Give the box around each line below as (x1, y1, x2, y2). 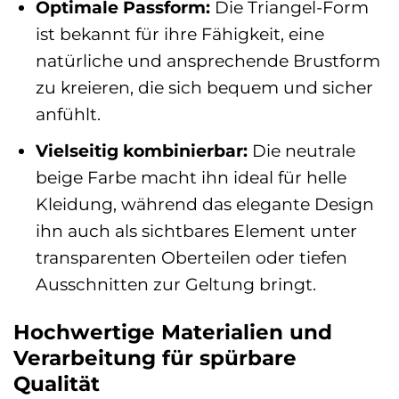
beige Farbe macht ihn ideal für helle (35, 167, 346, 189)
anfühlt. (35, 102, 101, 125)
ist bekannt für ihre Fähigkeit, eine (35, 22, 324, 45)
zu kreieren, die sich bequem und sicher (35, 76, 373, 98)
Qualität (13, 371, 100, 397)
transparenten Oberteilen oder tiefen (35, 247, 347, 269)
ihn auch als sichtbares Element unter (35, 220, 357, 242)
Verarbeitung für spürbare (13, 346, 297, 371)
